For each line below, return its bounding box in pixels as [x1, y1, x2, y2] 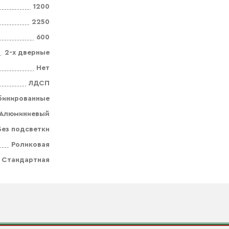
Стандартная [2, 156, 50, 164]
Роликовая [11, 141, 50, 148]
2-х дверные [5, 49, 50, 56]
